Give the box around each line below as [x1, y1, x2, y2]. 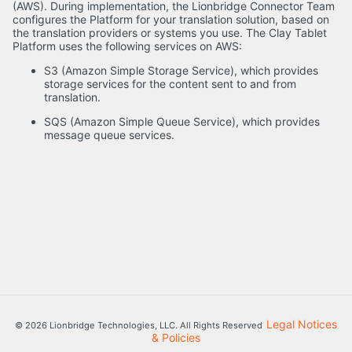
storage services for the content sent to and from [44, 77, 296, 91]
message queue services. [44, 128, 174, 142]
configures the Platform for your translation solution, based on [13, 13, 329, 27]
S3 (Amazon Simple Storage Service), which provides [44, 64, 318, 78]
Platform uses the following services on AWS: [13, 39, 245, 53]
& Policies [152, 330, 200, 344]
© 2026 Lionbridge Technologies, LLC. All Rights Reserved [14, 319, 262, 331]
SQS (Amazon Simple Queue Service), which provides [44, 115, 320, 129]
